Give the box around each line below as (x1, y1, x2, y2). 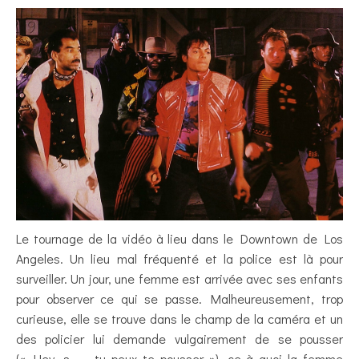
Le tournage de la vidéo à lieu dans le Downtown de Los (16, 230, 343, 248)
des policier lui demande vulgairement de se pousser (16, 330, 343, 348)
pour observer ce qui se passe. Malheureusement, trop (16, 290, 343, 308)
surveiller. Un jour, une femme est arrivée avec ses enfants (16, 270, 343, 288)
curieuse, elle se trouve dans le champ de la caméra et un (16, 310, 343, 328)
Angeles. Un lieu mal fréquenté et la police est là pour (16, 250, 343, 268)
